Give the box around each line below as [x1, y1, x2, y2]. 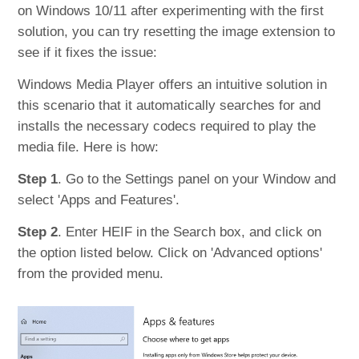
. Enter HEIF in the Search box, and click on [58, 224, 322, 240]
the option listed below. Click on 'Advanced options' [18, 245, 323, 261]
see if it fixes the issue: [18, 45, 158, 61]
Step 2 [18, 224, 58, 240]
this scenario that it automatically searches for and [18, 98, 321, 114]
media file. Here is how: [18, 139, 159, 155]
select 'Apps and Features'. [18, 192, 180, 208]
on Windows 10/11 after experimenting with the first [18, 3, 325, 19]
